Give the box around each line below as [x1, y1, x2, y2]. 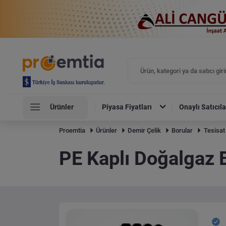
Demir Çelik [128, 127, 161, 135]
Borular [172, 127, 193, 135]
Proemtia [59, 127, 85, 135]
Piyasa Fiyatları [102, 103, 152, 111]
